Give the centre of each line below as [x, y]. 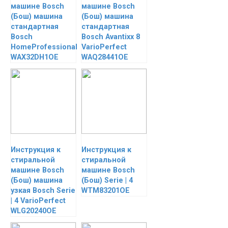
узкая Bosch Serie [43, 191]
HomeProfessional [44, 47]
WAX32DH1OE [35, 57]
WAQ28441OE [105, 57]
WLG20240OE [34, 211]
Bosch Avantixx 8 [111, 37]
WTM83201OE [106, 191]
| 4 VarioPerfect [38, 201]
